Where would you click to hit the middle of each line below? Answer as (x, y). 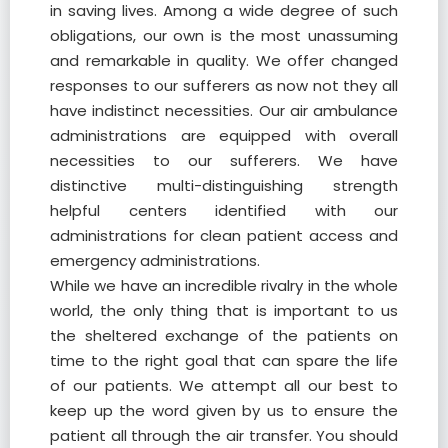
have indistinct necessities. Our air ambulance (224, 110)
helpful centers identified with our (224, 210)
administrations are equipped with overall (224, 135)
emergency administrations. (155, 260)
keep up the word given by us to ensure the (224, 410)
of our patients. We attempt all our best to (224, 385)
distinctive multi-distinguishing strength (224, 185)
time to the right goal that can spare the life (224, 360)
